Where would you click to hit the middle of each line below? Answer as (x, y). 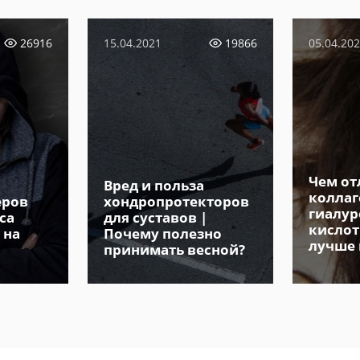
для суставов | (155, 218)
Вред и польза (153, 186)
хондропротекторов (176, 202)
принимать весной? (174, 250)
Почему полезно (162, 234)
